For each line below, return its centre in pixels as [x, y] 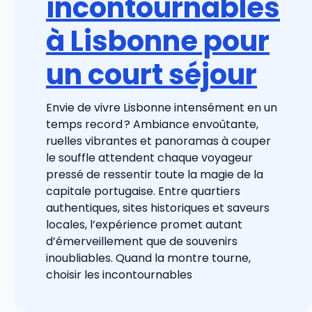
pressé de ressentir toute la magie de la [155, 174]
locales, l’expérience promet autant [144, 224]
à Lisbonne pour [158, 41]
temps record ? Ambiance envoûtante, [152, 124]
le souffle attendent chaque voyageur [149, 157]
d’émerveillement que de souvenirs [142, 241]
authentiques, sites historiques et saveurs [158, 208]
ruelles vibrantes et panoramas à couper [158, 141]
